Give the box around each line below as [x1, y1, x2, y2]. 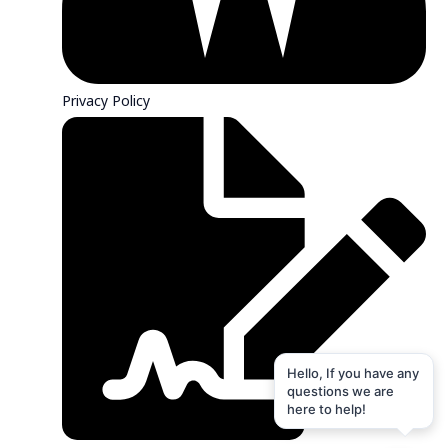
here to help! [287, 401, 366, 417]
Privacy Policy [62, 90, 151, 110]
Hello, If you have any [287, 365, 419, 381]
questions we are [287, 383, 394, 399]
